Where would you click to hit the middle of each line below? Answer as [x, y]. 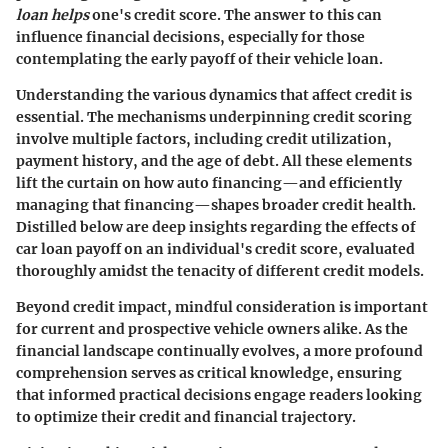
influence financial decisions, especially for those [190, 36]
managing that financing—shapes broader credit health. [216, 204]
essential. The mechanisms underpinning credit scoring [214, 116]
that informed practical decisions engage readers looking [219, 394]
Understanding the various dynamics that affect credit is [214, 94]
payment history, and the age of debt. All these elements [214, 160]
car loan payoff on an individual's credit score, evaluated [215, 248]
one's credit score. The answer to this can [235, 14]
